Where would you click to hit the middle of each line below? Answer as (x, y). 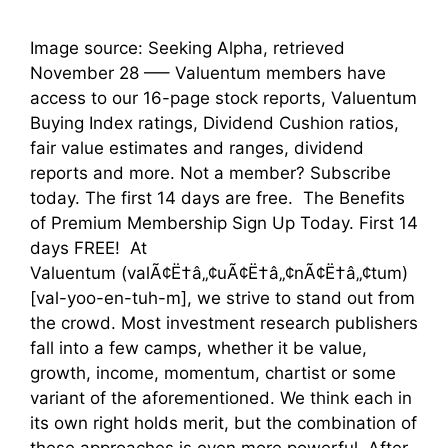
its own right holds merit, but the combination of (223, 423)
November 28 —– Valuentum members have (208, 73)
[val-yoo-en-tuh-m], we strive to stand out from (222, 298)
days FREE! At (88, 248)
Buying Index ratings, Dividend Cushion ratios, (214, 123)
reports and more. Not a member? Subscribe (210, 173)
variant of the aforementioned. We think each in (221, 398)
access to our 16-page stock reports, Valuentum (223, 98)
